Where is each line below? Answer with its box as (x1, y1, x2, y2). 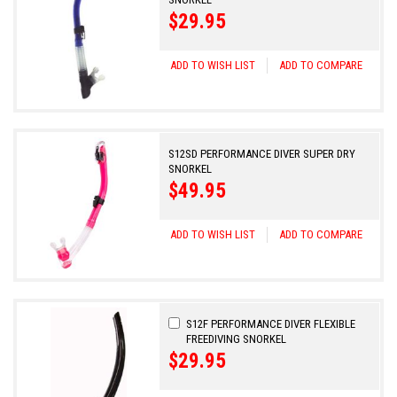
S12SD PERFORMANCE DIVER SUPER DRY (168, 147, 356, 161)
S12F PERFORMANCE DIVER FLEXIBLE (186, 316, 356, 331)
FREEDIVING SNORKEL (186, 331, 287, 346)
